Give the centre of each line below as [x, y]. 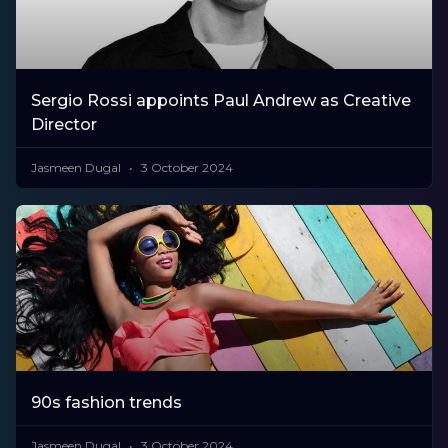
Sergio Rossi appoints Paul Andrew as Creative [221, 100]
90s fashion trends [106, 403]
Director [64, 124]
